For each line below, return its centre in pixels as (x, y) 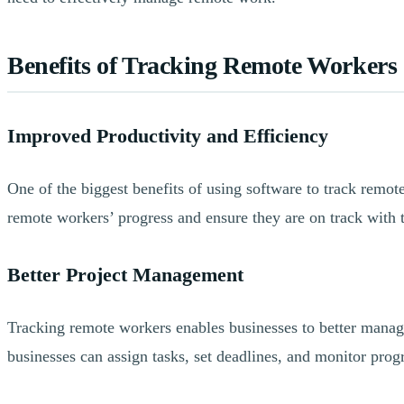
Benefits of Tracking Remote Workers (202, 66)
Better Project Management (125, 275)
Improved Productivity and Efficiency (168, 136)
